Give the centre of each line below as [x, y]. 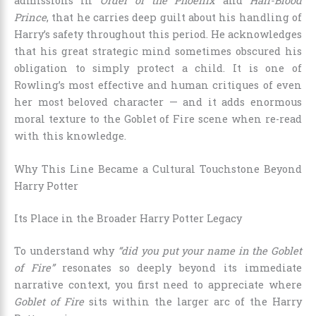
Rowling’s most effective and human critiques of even [158, 85]
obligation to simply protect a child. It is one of [158, 68]
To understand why [66, 250]
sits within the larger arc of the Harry [193, 301]
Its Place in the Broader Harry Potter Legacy [128, 218]
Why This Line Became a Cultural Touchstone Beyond [158, 169]
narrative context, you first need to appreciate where [158, 284]
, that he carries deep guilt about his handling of [174, 17]
